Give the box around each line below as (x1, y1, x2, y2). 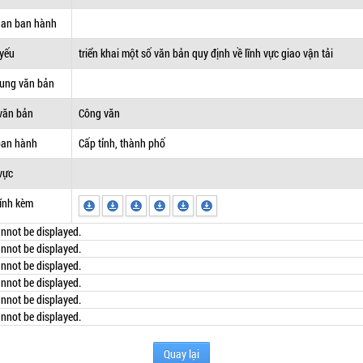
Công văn (79, 105, 121, 121)
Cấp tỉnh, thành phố (79, 135, 166, 151)
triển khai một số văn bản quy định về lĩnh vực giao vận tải (79, 45, 334, 61)
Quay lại (163, 346, 199, 361)
